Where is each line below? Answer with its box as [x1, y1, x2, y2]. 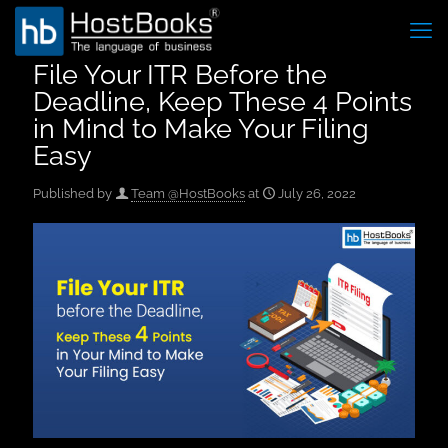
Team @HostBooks [131, 186, 245, 201]
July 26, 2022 [278, 186, 356, 201]
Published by [33, 186, 112, 201]
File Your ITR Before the [33, 59, 327, 90]
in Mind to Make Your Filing [33, 113, 369, 144]
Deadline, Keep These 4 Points [33, 86, 412, 117]
